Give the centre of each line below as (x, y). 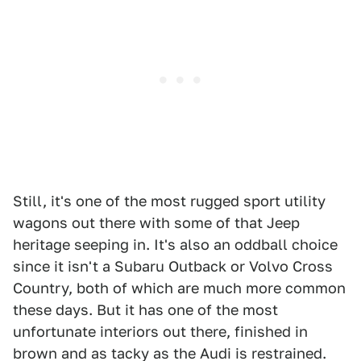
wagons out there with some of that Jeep (156, 223)
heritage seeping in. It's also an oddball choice (175, 245)
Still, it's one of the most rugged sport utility (169, 201)
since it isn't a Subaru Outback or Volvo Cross (173, 266)
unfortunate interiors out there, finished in (160, 332)
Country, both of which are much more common (179, 288)
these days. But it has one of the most (145, 310)
